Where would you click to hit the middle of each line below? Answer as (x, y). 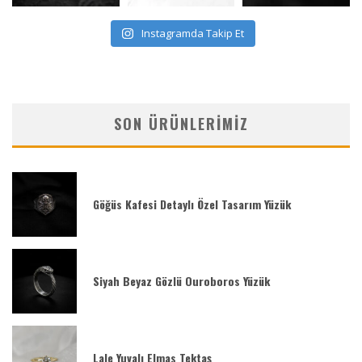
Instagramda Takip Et (192, 34)
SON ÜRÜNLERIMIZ (181, 124)
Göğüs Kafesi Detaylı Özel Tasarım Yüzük (192, 204)
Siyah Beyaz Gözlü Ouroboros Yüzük (181, 281)
